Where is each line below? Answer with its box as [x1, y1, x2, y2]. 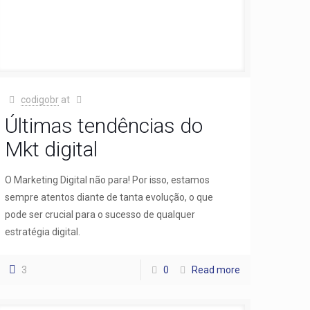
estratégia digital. [5, 226, 81, 237]
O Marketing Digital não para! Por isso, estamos [5, 174, 210, 185]
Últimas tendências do [5, 113, 203, 138]
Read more [191, 264, 240, 275]
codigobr [20, 93, 59, 105]
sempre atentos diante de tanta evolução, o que [5, 191, 214, 203]
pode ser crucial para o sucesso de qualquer [5, 208, 196, 220]
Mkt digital [5, 136, 98, 161]
